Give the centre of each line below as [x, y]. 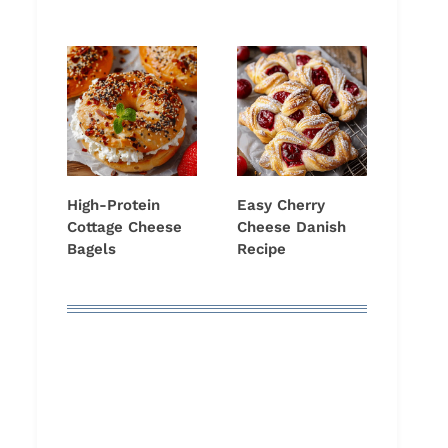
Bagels [91, 249]
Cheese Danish [291, 227]
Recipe [261, 249]
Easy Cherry [281, 205]
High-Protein [113, 205]
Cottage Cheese [124, 227]
